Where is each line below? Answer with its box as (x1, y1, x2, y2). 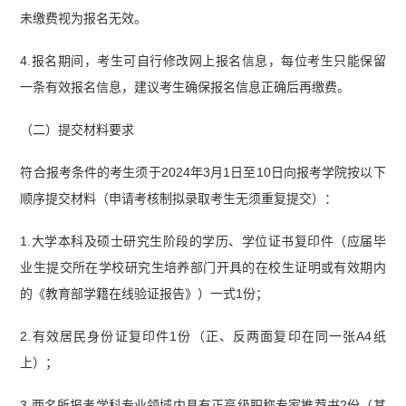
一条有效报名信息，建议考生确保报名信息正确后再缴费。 (20, 80, 351, 95)
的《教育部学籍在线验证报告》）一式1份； (20, 285, 269, 301)
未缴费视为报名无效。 (20, 11, 148, 26)
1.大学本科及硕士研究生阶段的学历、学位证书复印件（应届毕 (20, 233, 386, 248)
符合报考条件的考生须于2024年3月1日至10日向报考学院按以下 (20, 164, 386, 179)
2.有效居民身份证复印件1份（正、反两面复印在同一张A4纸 (20, 328, 386, 343)
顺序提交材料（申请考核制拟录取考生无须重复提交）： (20, 190, 338, 206)
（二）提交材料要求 (20, 122, 135, 138)
